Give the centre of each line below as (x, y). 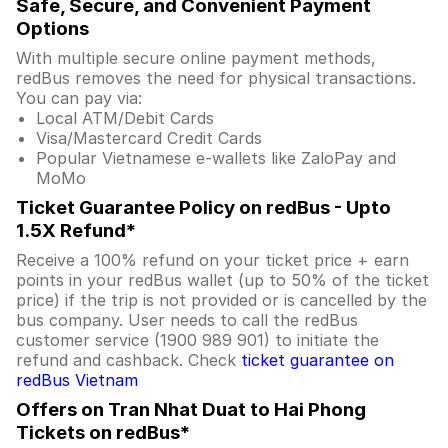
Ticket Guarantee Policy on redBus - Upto (203, 207)
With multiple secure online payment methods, (196, 58)
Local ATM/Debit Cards (125, 118)
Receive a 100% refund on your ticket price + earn (212, 260)
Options (52, 28)
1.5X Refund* (76, 230)
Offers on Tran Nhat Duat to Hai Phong (191, 409)
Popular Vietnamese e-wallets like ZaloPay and (216, 158)
